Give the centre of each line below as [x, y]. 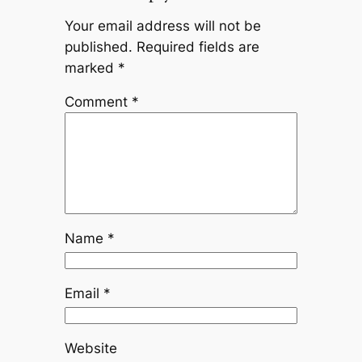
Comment [98, 102]
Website [90, 349]
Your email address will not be [162, 25]
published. [98, 46]
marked [91, 67]
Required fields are [198, 46]
